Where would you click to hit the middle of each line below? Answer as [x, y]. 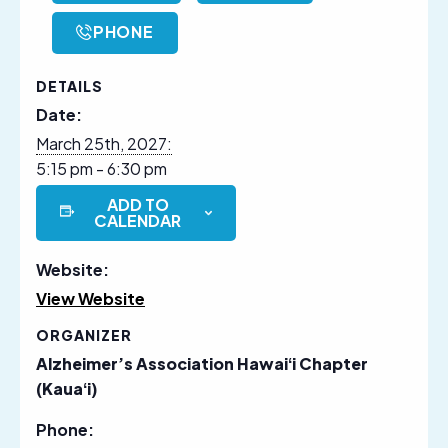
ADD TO [137, 204]
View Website [90, 298]
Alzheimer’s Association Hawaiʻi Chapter [202, 363]
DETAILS [69, 85]
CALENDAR [138, 220]
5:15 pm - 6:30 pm [101, 168]
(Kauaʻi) [67, 388]
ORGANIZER [84, 334]
